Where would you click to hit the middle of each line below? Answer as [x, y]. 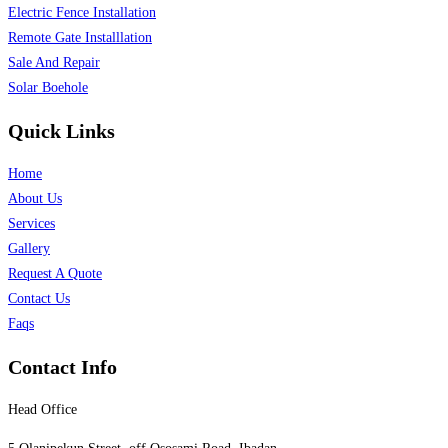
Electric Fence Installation [82, 13]
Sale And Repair [54, 63]
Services [31, 224]
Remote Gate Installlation [80, 38]
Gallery [29, 249]
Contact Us [39, 299]
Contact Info [62, 366]
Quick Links [61, 130]
